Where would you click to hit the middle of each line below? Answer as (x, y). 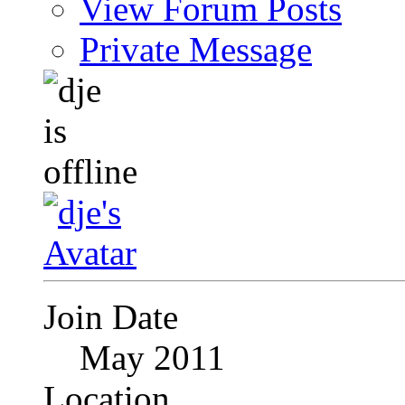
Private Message (196, 50)
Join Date (111, 317)
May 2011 (152, 358)
